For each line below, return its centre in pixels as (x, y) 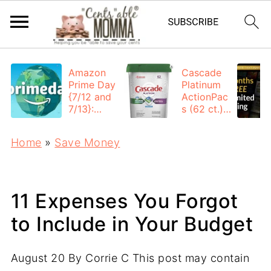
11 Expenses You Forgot (124, 201)
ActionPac (205, 97)
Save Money (87, 142)
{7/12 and (90, 97)
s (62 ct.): (204, 109)
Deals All (89, 121)
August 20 (38, 258)
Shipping (202, 157)
